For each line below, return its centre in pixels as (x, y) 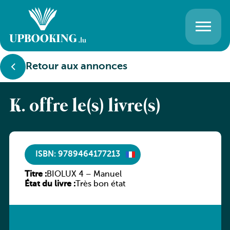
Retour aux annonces (76, 67)
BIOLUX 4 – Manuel (84, 175)
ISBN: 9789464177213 (78, 154)
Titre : (35, 175)
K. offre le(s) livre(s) (85, 107)
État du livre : (50, 184)
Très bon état (100, 184)
